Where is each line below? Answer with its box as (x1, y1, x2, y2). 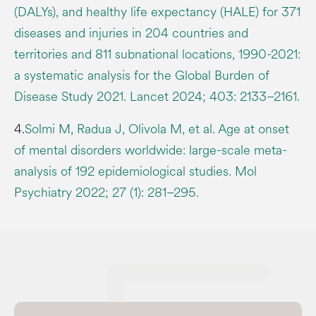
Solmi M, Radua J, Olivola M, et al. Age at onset (25, 119, 289, 138)
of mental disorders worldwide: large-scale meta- (14, 140, 287, 159)
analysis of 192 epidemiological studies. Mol (14, 162, 257, 181)
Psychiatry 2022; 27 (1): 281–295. (14, 183, 199, 202)
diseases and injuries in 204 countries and (14, 23, 248, 42)
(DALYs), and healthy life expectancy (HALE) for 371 (14, 2, 300, 21)
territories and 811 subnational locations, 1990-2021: (14, 44, 300, 63)
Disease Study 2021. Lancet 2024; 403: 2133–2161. (14, 87, 300, 106)
